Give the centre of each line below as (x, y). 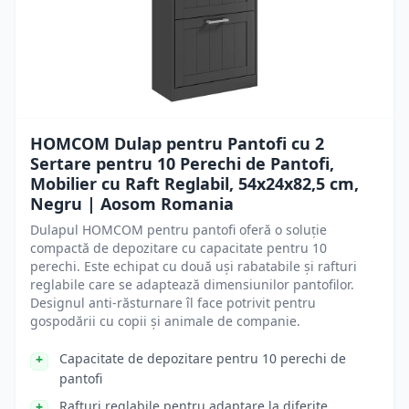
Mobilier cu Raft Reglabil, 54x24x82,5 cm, (194, 184)
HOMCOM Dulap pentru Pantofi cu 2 (177, 143)
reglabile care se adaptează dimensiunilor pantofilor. (192, 284)
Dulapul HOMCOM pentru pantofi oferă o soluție (178, 230)
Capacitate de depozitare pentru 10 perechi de (203, 358)
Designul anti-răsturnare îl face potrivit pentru (173, 303)
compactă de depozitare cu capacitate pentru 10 (178, 248)
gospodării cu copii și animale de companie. (165, 321)
